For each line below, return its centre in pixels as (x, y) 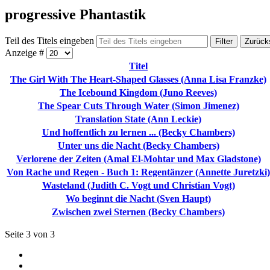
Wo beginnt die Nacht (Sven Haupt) (138, 198)
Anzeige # (26, 52)
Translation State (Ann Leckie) (138, 119)
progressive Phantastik (75, 14)
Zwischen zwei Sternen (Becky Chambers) (138, 212)
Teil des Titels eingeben (51, 40)
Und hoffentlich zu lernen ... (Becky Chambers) (138, 132)
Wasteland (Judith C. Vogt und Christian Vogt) (138, 185)
